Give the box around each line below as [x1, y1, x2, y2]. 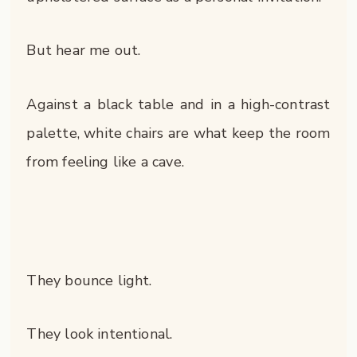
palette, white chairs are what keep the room [26, 123, 331, 143]
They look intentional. [26, 324, 173, 344]
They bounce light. [26, 270, 152, 290]
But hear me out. [26, 41, 141, 61]
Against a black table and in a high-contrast [26, 94, 331, 114]
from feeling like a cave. [26, 151, 184, 171]
